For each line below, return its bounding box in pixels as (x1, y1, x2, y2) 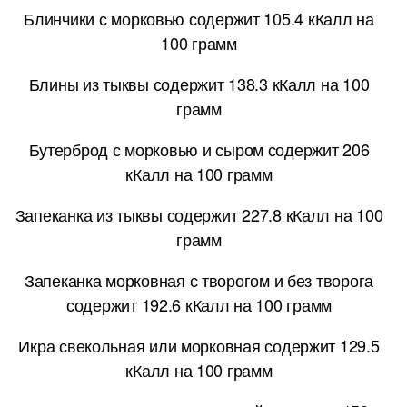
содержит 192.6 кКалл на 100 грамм (65, 292, 333, 316)
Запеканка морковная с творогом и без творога (24, 267, 374, 292)
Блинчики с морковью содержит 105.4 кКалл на (24, 5, 374, 30)
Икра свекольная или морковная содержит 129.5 (18, 333, 380, 357)
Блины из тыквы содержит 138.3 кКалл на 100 (28, 71, 370, 95)
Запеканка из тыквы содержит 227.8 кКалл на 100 (15, 202, 383, 226)
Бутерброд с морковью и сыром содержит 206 (28, 136, 370, 161)
